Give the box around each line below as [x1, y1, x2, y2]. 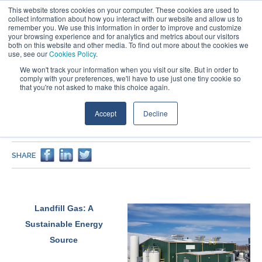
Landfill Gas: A [34, 203, 94, 213]
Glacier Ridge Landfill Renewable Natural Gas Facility [12, 113, 226, 123]
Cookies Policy [49, 49, 96, 58]
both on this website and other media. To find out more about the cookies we [8, 40, 249, 50]
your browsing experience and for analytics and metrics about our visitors [8, 31, 239, 41]
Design [12, 125, 40, 135]
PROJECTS [12, 84, 106, 106]
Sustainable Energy [25, 219, 103, 229]
